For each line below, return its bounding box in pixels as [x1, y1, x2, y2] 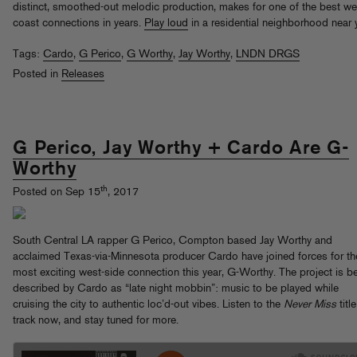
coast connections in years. [13, 17, 144, 29]
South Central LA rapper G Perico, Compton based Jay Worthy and [13, 235, 332, 248]
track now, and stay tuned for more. [13, 315, 178, 328]
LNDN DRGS [236, 48, 300, 61]
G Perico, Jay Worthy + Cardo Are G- [13, 139, 349, 159]
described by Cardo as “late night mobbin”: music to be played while [13, 283, 339, 296]
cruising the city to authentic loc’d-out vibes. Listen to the [13, 299, 284, 312]
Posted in [13, 68, 61, 80]
